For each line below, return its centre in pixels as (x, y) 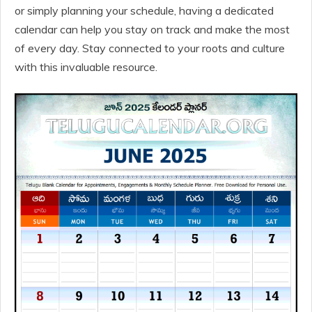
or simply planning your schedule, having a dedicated (144, 11)
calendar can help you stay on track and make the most (152, 30)
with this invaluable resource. (86, 67)
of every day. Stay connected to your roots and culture (150, 48)
